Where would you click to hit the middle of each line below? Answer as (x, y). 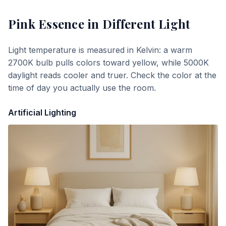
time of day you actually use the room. (82, 88)
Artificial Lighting (42, 112)
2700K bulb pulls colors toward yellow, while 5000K (108, 63)
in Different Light (137, 24)
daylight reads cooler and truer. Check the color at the (112, 75)
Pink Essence (46, 24)
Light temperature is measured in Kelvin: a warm (100, 50)
